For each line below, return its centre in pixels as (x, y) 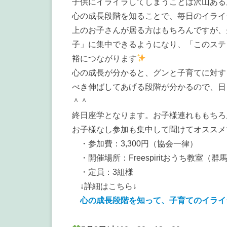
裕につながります (104, 58)
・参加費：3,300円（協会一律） (135, 143)
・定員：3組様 (103, 172)
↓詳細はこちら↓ (104, 186)
